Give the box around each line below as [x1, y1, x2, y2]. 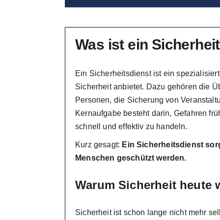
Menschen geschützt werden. [75, 154, 187, 162]
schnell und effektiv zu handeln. [75, 122, 188, 131]
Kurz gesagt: [75, 140, 122, 149]
